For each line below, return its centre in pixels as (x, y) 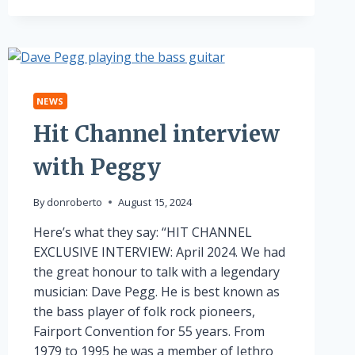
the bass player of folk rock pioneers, (144, 311)
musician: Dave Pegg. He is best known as (156, 291)
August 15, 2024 (155, 202)
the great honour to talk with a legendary (156, 271)
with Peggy (97, 167)
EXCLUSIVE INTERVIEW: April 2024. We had (159, 252)
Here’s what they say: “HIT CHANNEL (142, 232)
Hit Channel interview (156, 134)
